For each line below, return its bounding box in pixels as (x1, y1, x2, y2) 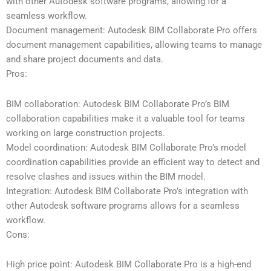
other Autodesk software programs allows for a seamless (6, 200, 240, 211)
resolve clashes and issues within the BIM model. (6, 171, 206, 182)
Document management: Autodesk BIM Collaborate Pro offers (6, 25, 257, 36)
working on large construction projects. (6, 127, 165, 139)
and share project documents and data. (6, 54, 163, 65)
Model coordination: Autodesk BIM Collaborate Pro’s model (6, 142, 246, 153)
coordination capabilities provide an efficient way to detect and (6, 156, 260, 168)
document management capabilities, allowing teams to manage (6, 39, 262, 51)
